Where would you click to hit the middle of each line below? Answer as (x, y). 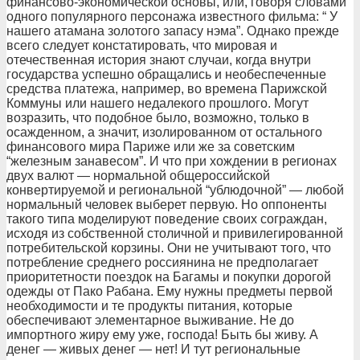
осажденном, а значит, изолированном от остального (164, 132)
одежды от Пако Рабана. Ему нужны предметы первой (170, 291)
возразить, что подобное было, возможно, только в (158, 118)
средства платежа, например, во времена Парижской (167, 89)
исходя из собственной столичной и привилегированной (175, 233)
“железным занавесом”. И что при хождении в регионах (172, 161)
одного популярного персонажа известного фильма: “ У (172, 16)
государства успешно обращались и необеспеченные (166, 74)
